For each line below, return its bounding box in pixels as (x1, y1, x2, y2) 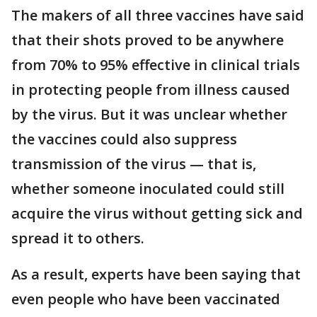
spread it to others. (11, 228, 144, 248)
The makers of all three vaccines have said (11, 5, 304, 25)
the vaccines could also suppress (11, 129, 237, 149)
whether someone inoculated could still (11, 178, 284, 198)
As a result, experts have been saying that (11, 264, 301, 284)
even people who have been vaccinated (11, 289, 280, 309)
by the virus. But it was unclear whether (11, 104, 287, 124)
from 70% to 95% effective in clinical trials (11, 54, 300, 74)
